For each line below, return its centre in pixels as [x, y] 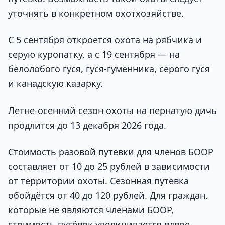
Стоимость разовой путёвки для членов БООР [111, 151]
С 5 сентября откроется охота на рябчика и [105, 40]
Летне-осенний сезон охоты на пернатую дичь [113, 110]
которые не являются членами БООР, [91, 210]
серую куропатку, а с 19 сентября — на [94, 54]
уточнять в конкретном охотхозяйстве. [96, 13]
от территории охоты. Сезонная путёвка [98, 181]
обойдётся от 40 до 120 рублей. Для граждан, [108, 195]
